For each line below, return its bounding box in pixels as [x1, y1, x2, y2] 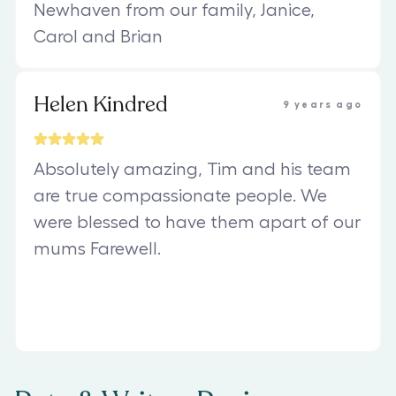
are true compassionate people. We [34, 187, 327, 205]
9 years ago [282, 99, 362, 110]
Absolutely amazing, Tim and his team [34, 160, 351, 179]
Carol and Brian [34, 27, 163, 46]
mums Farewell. [34, 240, 161, 258]
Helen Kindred [34, 89, 168, 119]
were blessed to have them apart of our [34, 213, 361, 232]
